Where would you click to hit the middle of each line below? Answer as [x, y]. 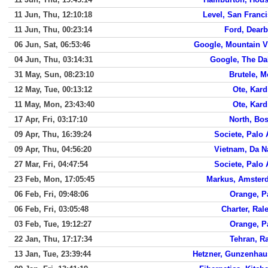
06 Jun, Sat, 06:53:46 [52, 45]
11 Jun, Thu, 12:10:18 [53, 15]
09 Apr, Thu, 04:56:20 [53, 149]
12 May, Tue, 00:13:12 [53, 89]
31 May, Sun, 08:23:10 [54, 74]
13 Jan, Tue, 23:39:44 [53, 254]
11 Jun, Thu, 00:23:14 [53, 30]
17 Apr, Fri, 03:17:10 [51, 119]
